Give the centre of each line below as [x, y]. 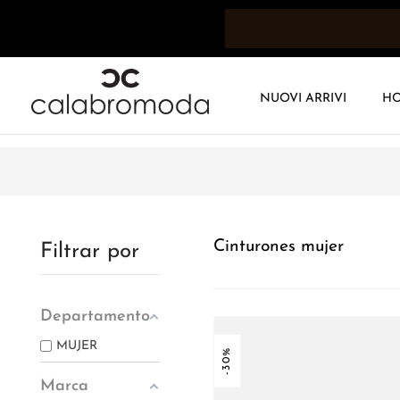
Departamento [95, 317]
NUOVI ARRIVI [304, 98]
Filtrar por [90, 252]
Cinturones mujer [279, 247]
